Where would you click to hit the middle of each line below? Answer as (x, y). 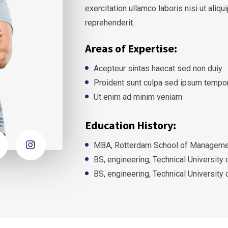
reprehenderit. (109, 23)
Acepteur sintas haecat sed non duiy (158, 68)
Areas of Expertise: (131, 48)
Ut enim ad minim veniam (138, 97)
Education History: (130, 125)
